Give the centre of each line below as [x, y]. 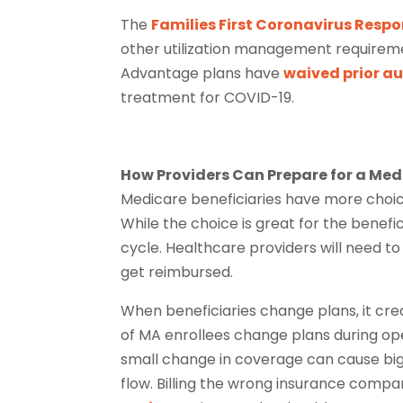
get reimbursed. [177, 272]
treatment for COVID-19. [208, 97]
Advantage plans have [202, 73]
